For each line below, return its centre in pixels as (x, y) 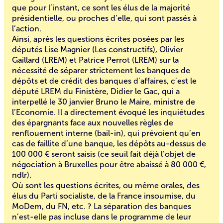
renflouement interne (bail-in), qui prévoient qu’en (106, 133)
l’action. (27, 29)
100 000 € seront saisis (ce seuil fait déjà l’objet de (104, 154)
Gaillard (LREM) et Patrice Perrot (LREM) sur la (95, 60)
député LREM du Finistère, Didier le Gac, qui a (96, 91)
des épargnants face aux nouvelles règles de (93, 123)
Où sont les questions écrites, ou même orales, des (106, 185)
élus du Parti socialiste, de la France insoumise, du (104, 196)
